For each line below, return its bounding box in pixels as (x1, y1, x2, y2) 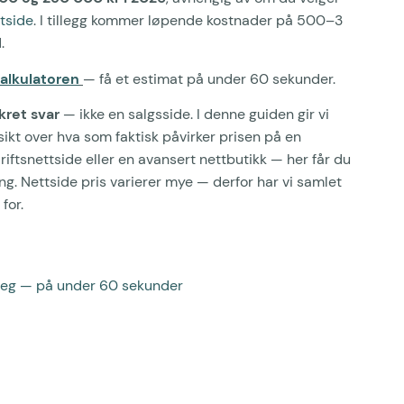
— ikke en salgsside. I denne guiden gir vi (60, 105, 329, 124)
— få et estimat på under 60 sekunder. (83, 69, 335, 88)
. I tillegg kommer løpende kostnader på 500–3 (33, 11, 343, 31)
